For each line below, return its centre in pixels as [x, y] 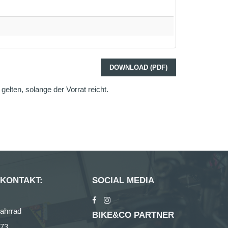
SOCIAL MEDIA [123, 180]
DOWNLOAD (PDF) [138, 67]
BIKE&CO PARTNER [133, 215]
